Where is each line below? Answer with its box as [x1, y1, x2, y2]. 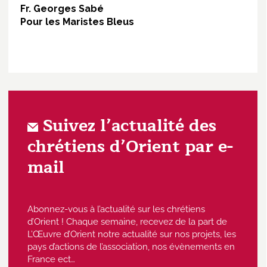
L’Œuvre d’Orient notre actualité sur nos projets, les [27, 229, 236, 240]
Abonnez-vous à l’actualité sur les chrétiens [27, 204, 205, 215]
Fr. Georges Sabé [20, 2, 104, 14]
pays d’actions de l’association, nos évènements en [27, 241, 235, 252]
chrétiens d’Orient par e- [27, 133, 233, 160]
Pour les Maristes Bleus [20, 15, 134, 27]
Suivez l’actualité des [38, 112, 216, 139]
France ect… [27, 254, 75, 265]
